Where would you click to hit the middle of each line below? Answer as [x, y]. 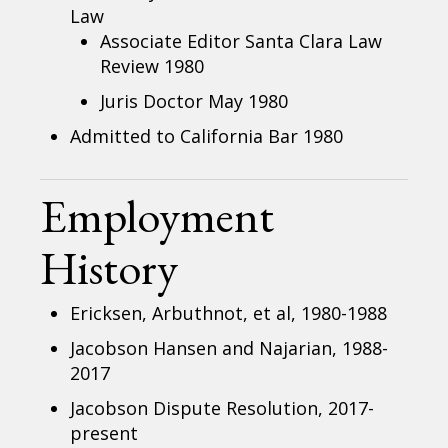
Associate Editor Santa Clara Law [241, 40]
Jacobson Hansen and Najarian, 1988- [229, 347]
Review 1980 [152, 65]
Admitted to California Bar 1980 [207, 135]
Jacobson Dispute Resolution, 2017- [222, 407]
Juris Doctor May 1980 [194, 100]
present [104, 432]
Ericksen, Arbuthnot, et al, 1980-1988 [229, 312]
